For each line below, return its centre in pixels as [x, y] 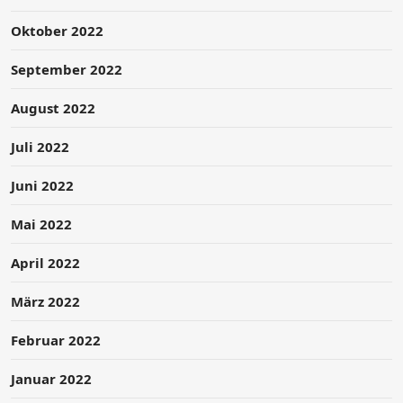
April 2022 [45, 263]
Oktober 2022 [57, 31]
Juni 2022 [42, 186]
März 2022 [45, 302]
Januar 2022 [51, 379]
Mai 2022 [41, 224]
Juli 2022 [40, 147]
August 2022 [53, 108]
